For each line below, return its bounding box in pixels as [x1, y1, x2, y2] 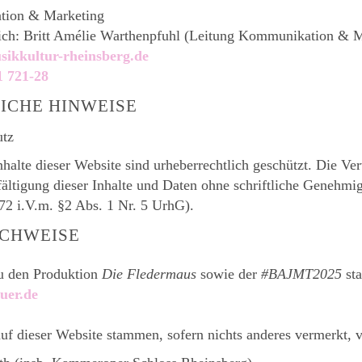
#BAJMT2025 [261, 266, 343, 282]
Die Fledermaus [102, 266, 197, 282]
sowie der [196, 266, 262, 282]
